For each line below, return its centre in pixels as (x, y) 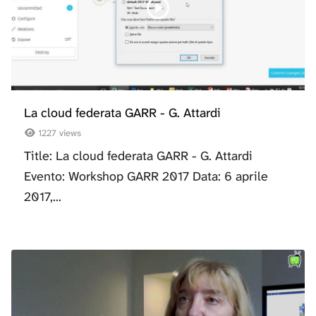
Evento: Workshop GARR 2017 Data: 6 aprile (146, 177)
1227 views (59, 133)
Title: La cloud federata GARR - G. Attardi (138, 156)
